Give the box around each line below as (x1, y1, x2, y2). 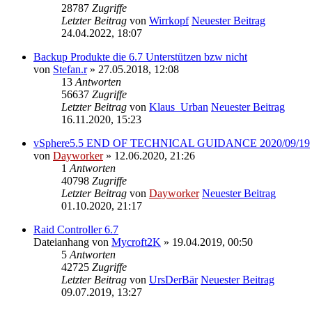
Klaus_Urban (149, 101, 208, 114)
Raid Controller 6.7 (33, 224, 118, 236)
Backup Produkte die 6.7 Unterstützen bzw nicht (33, 51, 247, 63)
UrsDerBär (149, 274, 198, 286)
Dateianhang (33, 236, 89, 249)
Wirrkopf (149, 15, 189, 27)
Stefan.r (53, 63, 87, 76)
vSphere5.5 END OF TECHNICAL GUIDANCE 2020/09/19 (33, 137, 310, 150)
